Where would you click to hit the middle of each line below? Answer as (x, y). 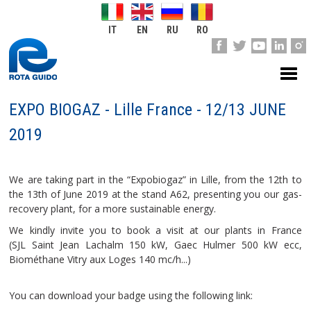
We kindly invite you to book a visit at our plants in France (155, 230)
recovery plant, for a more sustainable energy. (113, 209)
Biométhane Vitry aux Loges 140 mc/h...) (100, 259)
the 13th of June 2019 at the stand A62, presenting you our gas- (155, 194)
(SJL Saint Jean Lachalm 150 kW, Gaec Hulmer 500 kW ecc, (155, 245)
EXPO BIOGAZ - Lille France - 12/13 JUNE (148, 110)
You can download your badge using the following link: (131, 295)
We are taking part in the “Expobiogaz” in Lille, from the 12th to (155, 179)
